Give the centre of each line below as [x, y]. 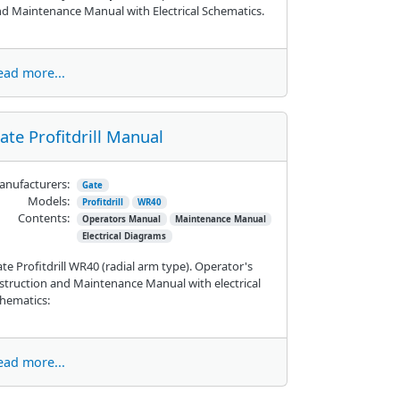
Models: [48, 200]
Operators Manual [122, 219]
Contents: [43, 217]
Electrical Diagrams [125, 236]
